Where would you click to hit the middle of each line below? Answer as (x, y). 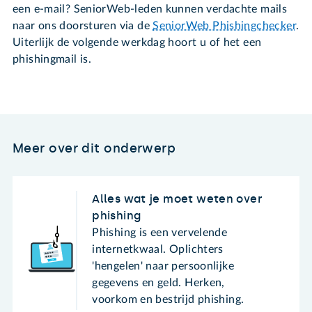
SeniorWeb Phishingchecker (224, 25)
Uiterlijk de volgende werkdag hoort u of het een (137, 42)
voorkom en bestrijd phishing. (168, 299)
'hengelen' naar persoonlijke (163, 266)
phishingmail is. (52, 59)
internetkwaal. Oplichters (158, 249)
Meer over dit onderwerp (94, 149)
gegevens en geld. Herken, (158, 282)
